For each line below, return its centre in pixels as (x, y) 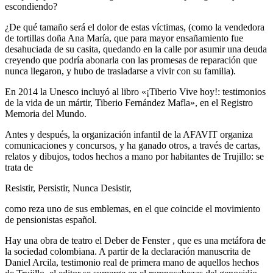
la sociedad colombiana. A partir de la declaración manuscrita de (128, 252)
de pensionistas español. (51, 220)
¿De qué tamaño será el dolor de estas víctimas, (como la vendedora (135, 27)
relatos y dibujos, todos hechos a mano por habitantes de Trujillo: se (134, 157)
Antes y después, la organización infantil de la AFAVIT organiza (129, 135)
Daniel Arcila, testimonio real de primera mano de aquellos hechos (132, 263)
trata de (19, 168)
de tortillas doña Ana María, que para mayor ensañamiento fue (124, 38)
